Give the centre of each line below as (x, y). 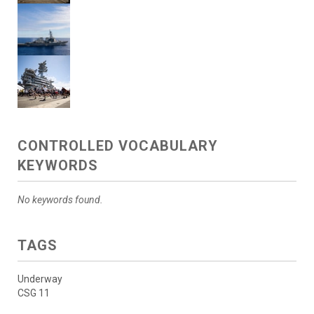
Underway (40, 279)
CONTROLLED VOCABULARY (118, 146)
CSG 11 (34, 293)
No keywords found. (60, 200)
